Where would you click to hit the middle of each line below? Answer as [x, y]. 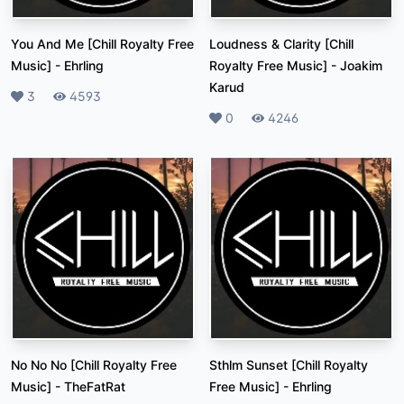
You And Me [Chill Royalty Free [102, 43]
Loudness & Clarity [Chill [281, 43]
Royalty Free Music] [268, 65]
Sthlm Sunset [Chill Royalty [289, 364]
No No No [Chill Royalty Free [94, 364]
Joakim [361, 65]
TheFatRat [95, 386]
